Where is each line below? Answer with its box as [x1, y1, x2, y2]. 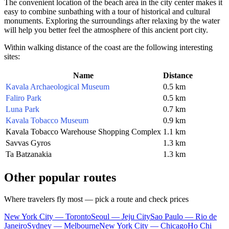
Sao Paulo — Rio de [150, 212, 217, 221]
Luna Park [6, 104, 39, 113]
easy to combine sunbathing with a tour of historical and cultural [4, 7, 210, 16]
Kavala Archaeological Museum [6, 82, 109, 91]
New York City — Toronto [4, 212, 91, 221]
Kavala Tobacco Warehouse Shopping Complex [6, 127, 161, 136]
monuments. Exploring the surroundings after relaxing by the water [4, 16, 220, 25]
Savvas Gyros [6, 138, 51, 147]
